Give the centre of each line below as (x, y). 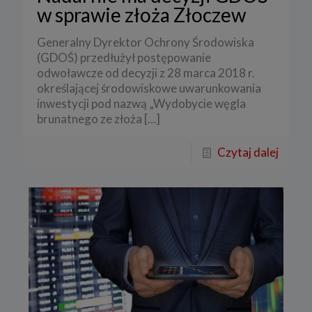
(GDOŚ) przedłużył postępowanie (124, 57)
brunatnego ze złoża (89, 118)
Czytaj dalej (248, 152)
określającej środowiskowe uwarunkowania (149, 88)
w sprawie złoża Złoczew (141, 14)
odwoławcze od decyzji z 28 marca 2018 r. (146, 72)
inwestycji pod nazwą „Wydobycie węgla (141, 103)
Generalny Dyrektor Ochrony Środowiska (146, 42)
